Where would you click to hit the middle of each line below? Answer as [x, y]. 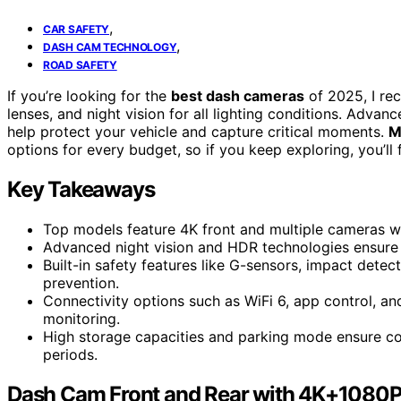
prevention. [81, 282]
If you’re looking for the [89, 95]
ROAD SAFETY [80, 64]
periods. [70, 354]
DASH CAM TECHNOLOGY [110, 47]
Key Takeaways [81, 189]
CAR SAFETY [76, 29]
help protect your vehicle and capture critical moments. [198, 131]
